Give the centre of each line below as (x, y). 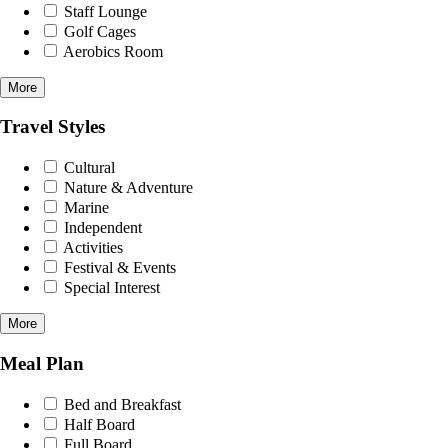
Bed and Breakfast (120, 404)
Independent (101, 228)
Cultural (87, 168)
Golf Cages (98, 31)
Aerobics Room (111, 51)
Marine (84, 208)
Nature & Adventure (126, 188)
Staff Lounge (103, 11)
